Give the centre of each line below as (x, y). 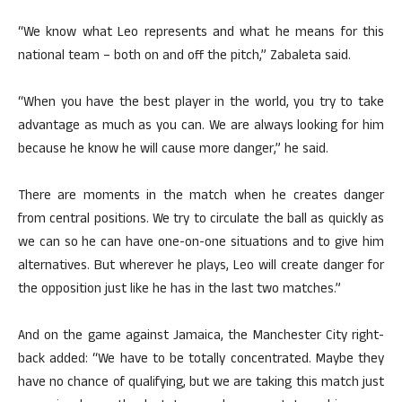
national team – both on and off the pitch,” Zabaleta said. (184, 57)
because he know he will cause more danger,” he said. (173, 150)
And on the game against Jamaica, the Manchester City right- (201, 337)
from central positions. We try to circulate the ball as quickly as (201, 220)
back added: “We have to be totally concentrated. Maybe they (201, 360)
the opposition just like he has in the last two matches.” (179, 290)
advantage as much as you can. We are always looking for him (201, 127)
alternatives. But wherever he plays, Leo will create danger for (201, 267)
